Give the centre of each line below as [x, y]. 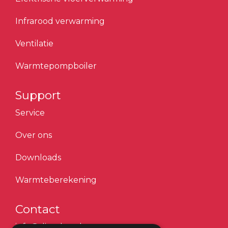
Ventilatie [34, 44]
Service [30, 113]
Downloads [38, 158]
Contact [38, 209]
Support [38, 95]
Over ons [34, 135]
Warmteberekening [56, 180]
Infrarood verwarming [60, 21]
